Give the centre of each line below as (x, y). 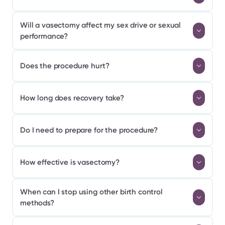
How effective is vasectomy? (70, 162)
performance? (44, 36)
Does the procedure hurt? (65, 66)
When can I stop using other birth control (91, 192)
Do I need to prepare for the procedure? (89, 130)
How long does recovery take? (72, 98)
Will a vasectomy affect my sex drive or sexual (101, 25)
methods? (37, 203)
